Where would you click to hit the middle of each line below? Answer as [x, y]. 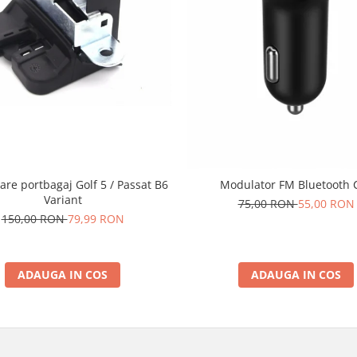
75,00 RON [268, 204]
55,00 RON [326, 204]
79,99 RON [96, 219]
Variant [63, 200]
